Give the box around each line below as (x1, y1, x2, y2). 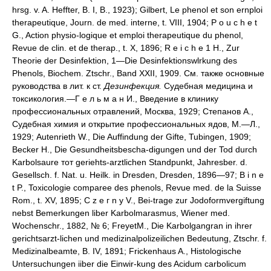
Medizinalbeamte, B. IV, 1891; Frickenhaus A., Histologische (12, 246, 241, 256)
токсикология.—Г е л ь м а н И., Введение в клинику (12, 94, 218, 104)
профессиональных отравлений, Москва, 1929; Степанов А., (12, 106, 253, 117)
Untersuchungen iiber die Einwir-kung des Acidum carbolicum (12, 259, 246, 269)
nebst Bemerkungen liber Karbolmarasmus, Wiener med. (12, 208, 230, 218)
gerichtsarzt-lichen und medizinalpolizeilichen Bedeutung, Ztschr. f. (12, 233, 267, 244)
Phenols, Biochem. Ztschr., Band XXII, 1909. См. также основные (12, 68, 264, 79)
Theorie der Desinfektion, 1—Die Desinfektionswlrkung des (12, 56, 237, 66)
